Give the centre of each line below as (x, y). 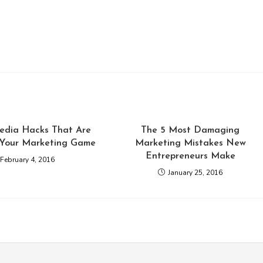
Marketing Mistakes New (190, 143)
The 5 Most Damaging (190, 130)
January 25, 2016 (195, 173)
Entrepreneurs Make (190, 156)
